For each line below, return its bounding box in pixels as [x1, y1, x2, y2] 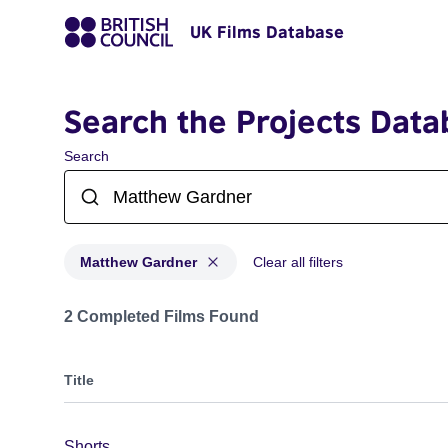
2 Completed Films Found [64, 308, 259, 325]
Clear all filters [253, 254, 343, 270]
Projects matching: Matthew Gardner [63, 298, 320, 315]
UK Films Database [190, 22, 344, 42]
